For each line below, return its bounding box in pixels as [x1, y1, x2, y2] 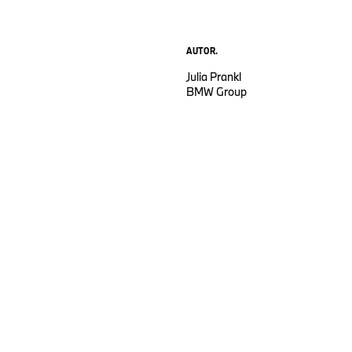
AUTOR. [186, 44, 218, 57]
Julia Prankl [186, 69, 241, 85]
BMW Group [186, 84, 247, 100]
